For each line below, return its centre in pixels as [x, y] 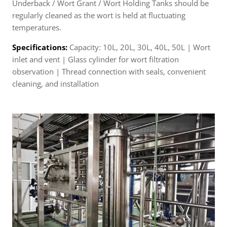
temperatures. [37, 27]
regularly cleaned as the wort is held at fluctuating [99, 15]
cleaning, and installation [55, 83]
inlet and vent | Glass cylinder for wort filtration [96, 59]
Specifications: [41, 47]
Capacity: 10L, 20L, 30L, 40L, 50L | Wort [140, 47]
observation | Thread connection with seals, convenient [109, 71]
